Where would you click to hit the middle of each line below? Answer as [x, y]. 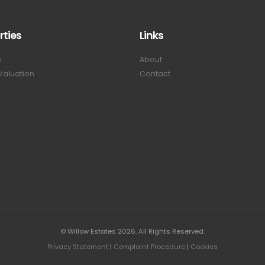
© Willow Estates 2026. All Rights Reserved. [132, 231]
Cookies [204, 247]
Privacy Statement [78, 247]
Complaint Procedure [149, 247]
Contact [155, 74]
